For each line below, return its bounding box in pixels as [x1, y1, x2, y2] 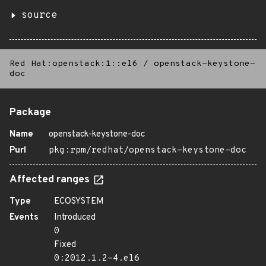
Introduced [54, 212, 96, 223]
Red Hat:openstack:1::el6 [9, 59, 138, 69]
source [21, 9, 57, 21]
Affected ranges [9, 173, 92, 186]
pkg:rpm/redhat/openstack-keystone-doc [49, 145, 246, 156]
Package [9, 106, 51, 119]
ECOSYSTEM [54, 196, 104, 207]
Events [9, 212, 39, 223]
